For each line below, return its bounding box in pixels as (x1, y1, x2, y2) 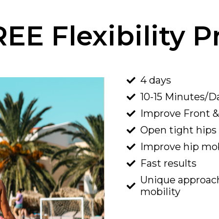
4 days (140, 74, 171, 86)
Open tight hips (140, 124, 217, 136)
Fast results (140, 157, 197, 169)
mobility (140, 186, 180, 197)
